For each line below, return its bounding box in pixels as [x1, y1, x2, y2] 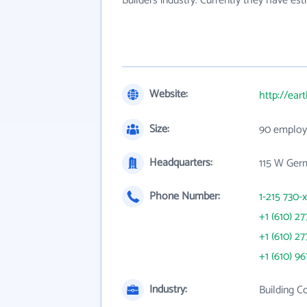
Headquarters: [149, 153, 212, 172]
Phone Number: [149, 187, 220, 206]
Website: [149, 85, 188, 103]
